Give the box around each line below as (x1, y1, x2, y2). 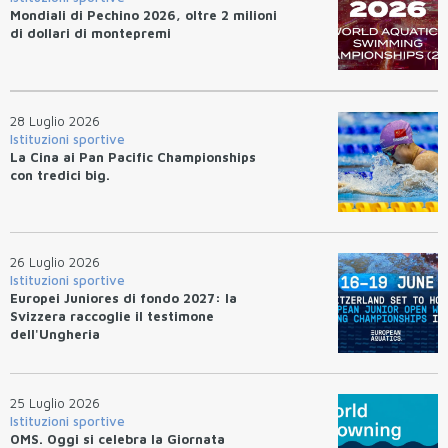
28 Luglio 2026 (10, 112, 100, 129)
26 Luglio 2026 (10, 253, 100, 270)
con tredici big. (10, 166, 110, 183)
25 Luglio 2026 (10, 394, 100, 411)
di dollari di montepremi (10, 24, 171, 41)
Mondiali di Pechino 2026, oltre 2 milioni (10, 6, 277, 23)
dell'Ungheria (10, 325, 100, 342)
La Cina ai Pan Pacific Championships (10, 148, 256, 165)
